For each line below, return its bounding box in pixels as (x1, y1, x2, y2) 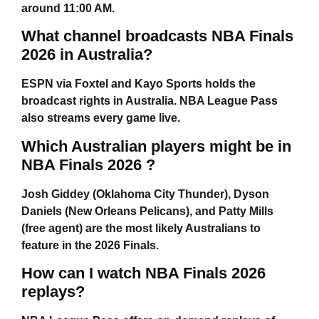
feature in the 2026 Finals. (21, 239, 159, 251)
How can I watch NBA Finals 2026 (21, 263, 266, 282)
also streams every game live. (21, 112, 180, 125)
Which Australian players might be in (21, 137, 291, 155)
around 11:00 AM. (21, 1, 115, 14)
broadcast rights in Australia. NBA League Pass (21, 95, 278, 108)
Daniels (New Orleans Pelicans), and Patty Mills (21, 204, 273, 217)
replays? (21, 282, 85, 300)
